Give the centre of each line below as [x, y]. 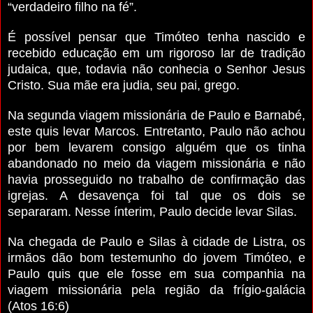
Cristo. [28, 85]
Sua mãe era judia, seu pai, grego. [144, 85]
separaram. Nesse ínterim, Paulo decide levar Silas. [152, 211]
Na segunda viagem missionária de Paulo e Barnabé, [156, 115]
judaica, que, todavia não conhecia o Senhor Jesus [156, 69]
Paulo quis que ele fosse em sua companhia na [156, 274]
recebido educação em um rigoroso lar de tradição [156, 53]
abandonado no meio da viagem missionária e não [156, 163]
